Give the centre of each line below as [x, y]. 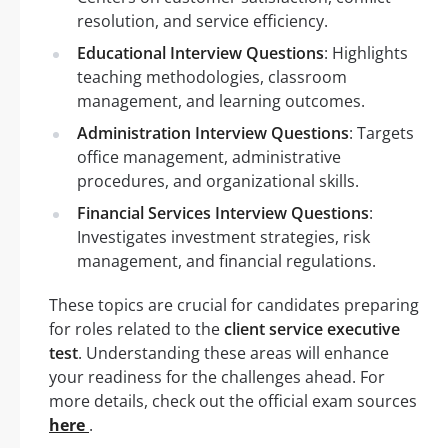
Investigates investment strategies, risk [223, 236]
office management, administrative [209, 156]
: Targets [381, 132]
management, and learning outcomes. [221, 100]
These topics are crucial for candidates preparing [234, 304]
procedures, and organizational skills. [218, 180]
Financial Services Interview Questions [223, 212]
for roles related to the [136, 328]
